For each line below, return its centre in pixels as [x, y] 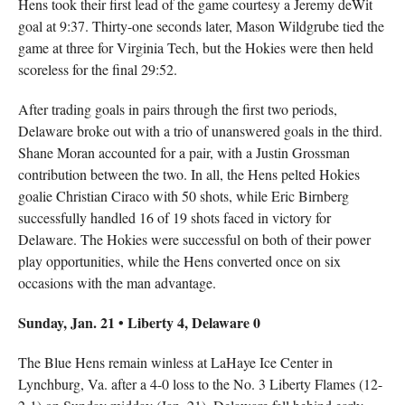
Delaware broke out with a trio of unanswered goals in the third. [200, 131]
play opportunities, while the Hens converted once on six [179, 261]
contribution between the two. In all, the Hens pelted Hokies [188, 174]
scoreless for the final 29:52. [97, 69]
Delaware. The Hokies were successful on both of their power [194, 239]
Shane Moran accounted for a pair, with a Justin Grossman [184, 152]
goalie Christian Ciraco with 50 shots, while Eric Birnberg [183, 196]
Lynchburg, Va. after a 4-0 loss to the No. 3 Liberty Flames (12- [200, 384]
